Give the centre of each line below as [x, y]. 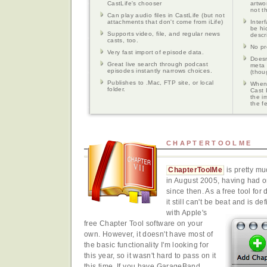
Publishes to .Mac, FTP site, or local [161, 83]
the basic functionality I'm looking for [147, 245]
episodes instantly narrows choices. [160, 71]
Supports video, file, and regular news [164, 34]
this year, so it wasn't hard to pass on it [150, 256]
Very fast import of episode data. [156, 52]
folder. [117, 89]
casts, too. [123, 41]
